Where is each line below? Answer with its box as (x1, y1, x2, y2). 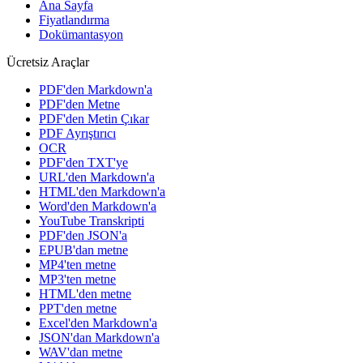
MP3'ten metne (39, 271, 116, 286)
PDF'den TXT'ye (39, 155, 128, 169)
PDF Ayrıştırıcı (39, 126, 116, 140)
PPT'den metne (39, 301, 117, 315)
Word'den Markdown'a (39, 199, 156, 213)
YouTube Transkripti (39, 213, 144, 228)
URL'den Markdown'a (39, 169, 155, 184)
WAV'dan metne (39, 344, 122, 359)
